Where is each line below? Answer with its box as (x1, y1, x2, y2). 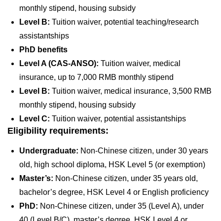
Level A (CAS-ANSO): (19, 59, 101, 68)
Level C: (19, 114, 52, 123)
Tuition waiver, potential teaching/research (52, 18, 199, 27)
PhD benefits (19, 45, 68, 54)
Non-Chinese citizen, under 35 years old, (55, 174, 198, 183)
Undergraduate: (19, 147, 80, 155)
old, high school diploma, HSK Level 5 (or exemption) (19, 160, 209, 169)
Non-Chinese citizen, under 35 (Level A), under (40, 202, 204, 211)
